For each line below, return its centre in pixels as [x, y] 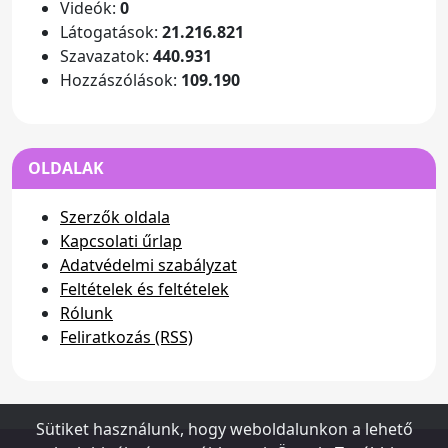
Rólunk [86, 313]
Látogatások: [111, 32]
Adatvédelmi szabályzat [148, 265]
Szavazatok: [106, 56]
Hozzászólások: [120, 80]
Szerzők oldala [115, 217]
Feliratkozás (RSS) [126, 337]
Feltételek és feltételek [144, 289]
